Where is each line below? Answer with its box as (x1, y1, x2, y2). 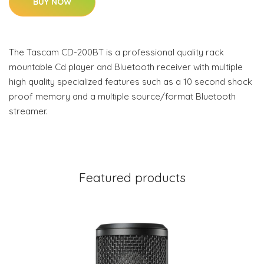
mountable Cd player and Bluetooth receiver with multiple (9, 61, 243, 73)
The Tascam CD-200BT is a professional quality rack (9, 47, 224, 58)
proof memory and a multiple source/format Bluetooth (9, 91, 236, 103)
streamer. (9, 105, 48, 117)
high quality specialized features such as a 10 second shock (9, 76, 252, 88)
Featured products (78, 170, 186, 186)
